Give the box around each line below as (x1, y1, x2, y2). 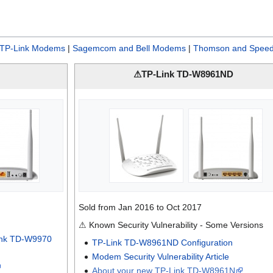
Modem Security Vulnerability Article (92, 251, 230, 261)
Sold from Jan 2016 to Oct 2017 (78, 202, 202, 212)
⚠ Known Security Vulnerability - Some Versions (78, 219, 263, 230)
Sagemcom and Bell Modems (73, 43, 186, 53)
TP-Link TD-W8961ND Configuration (92, 237, 233, 247)
